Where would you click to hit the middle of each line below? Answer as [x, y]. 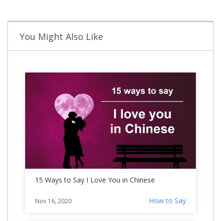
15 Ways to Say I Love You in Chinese [95, 180]
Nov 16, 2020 [53, 201]
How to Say [167, 200]
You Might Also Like [61, 37]
